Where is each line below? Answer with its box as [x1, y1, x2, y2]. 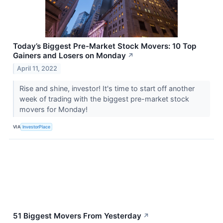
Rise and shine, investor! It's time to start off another [19, 84, 195, 93]
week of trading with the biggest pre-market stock [19, 94, 189, 103]
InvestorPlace [22, 124, 51, 130]
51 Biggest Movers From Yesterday [13, 211, 141, 221]
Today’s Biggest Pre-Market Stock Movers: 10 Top [13, 41, 196, 51]
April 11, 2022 [17, 64, 58, 72]
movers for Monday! [19, 105, 90, 113]
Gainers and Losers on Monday [13, 51, 126, 61]
